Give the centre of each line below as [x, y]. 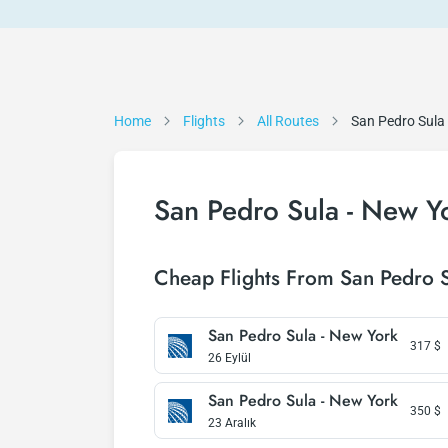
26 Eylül [229, 358]
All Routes [288, 121]
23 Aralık [232, 423]
